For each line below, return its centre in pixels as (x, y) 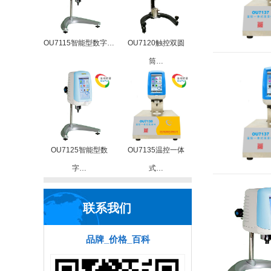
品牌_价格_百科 (118, 239)
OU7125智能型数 (79, 150)
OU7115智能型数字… (79, 43)
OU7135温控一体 (156, 150)
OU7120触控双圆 (156, 43)
